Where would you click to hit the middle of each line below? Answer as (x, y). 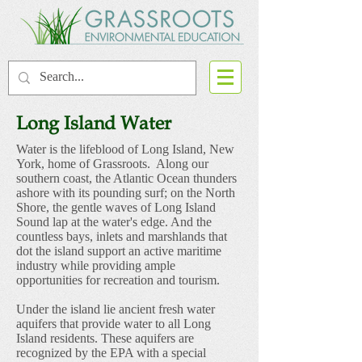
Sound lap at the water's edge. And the (114, 222)
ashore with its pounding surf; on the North (126, 193)
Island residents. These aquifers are (105, 338)
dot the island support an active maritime (119, 251)
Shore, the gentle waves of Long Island (116, 207)
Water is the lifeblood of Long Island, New (125, 149)
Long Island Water (94, 123)
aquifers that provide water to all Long (114, 324)
